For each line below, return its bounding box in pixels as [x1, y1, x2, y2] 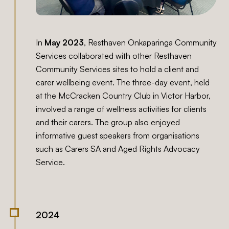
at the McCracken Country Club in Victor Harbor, [36, 90, 211, 101]
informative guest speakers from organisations [36, 130, 200, 141]
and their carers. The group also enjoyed [36, 117, 180, 127]
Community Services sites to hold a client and [36, 63, 199, 74]
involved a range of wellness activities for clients [36, 103, 207, 114]
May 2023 [44, 37, 84, 48]
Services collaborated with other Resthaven [36, 50, 192, 61]
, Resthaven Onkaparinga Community [84, 37, 217, 48]
